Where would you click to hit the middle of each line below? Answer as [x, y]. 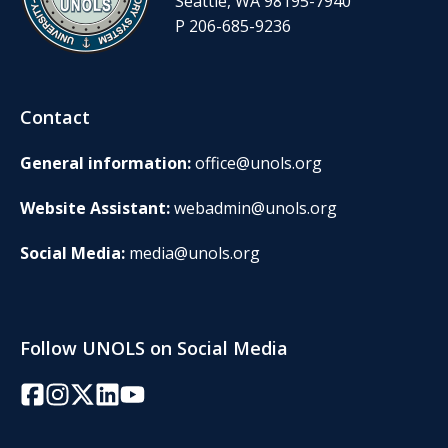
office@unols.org [258, 162]
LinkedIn [126, 389]
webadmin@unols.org [255, 207]
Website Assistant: [97, 207]
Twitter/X [104, 389]
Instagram [83, 389]
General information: [107, 162]
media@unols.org [194, 252]
